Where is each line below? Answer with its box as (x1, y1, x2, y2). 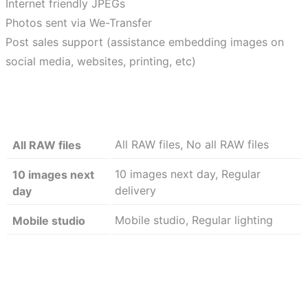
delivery (115, 184, 156, 197)
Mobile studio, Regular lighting (115, 213, 273, 227)
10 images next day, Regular (115, 167, 261, 181)
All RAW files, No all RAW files (115, 137, 269, 151)
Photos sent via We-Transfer (5, 16, 152, 30)
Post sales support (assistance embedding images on (5, 35, 284, 49)
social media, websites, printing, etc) (5, 54, 196, 68)
